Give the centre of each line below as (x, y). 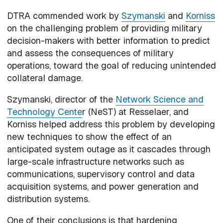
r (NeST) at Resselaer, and (135, 111)
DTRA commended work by (64, 15)
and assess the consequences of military (90, 53)
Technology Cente (44, 111)
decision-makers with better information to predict (108, 40)
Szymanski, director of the (61, 99)
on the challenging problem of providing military (104, 28)
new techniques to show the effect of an (89, 136)
